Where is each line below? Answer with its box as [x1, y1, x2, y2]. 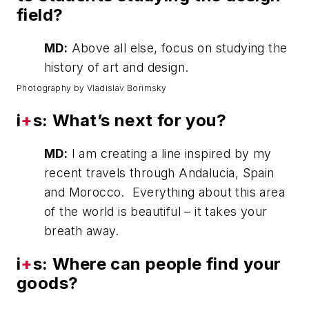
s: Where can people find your [32, 254, 281, 275]
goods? [17, 273, 79, 294]
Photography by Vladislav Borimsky [17, 82, 167, 93]
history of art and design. [44, 59, 192, 74]
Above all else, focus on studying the [68, 40, 288, 55]
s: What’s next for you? [32, 110, 227, 131]
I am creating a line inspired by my [68, 146, 272, 161]
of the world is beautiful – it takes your [44, 204, 268, 219]
